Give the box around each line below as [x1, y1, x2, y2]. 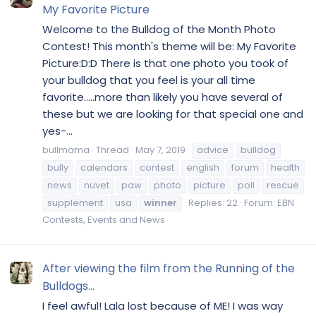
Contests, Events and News [42, 212, 165, 226]
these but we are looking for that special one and [42, 106, 303, 121]
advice [197, 142, 229, 157]
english [186, 160, 219, 174]
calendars [80, 160, 128, 174]
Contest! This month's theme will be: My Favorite [42, 38, 296, 54]
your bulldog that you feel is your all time [42, 72, 255, 87]
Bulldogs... [42, 277, 95, 294]
